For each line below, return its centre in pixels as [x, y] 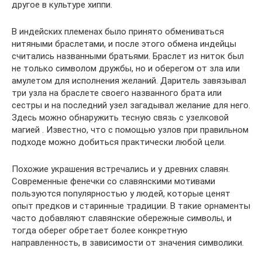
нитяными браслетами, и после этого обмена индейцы [124, 44]
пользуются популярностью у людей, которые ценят [121, 194]
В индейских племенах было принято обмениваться [118, 32]
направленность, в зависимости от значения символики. [128, 243]
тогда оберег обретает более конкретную [100, 230]
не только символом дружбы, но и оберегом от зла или [126, 68]
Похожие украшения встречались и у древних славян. [121, 169]
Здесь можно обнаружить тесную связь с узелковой [120, 118]
